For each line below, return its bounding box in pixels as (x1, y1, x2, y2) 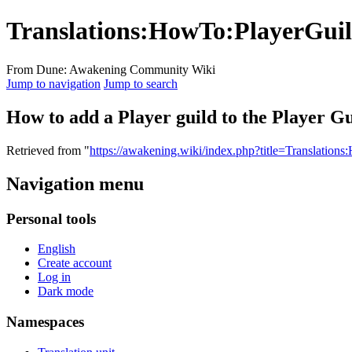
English (38, 242, 75, 256)
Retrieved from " (6, 143, 90, 157)
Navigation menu (6, 173, 144, 194)
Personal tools (6, 210, 96, 227)
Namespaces (6, 313, 84, 330)
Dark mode (38, 284, 93, 299)
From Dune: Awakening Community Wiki (6, 62, 215, 76)
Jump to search (104, 76, 178, 90)
